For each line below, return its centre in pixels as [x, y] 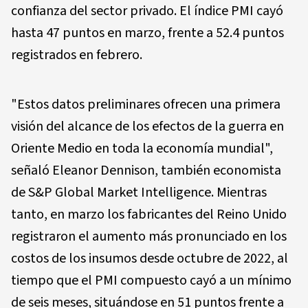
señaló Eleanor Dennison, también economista [146, 170]
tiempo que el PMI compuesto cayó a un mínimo [151, 280]
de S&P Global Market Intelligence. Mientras [139, 192]
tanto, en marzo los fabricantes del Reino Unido [149, 214]
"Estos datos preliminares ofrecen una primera [146, 104]
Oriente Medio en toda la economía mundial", [142, 148]
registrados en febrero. [77, 55]
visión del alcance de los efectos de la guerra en [147, 126]
